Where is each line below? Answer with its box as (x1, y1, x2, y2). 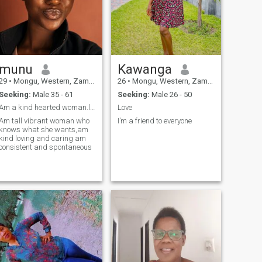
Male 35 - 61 (30, 89, 73, 99)
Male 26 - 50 (149, 89, 192, 99)
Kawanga (117, 61, 172, 77)
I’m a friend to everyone (117, 116, 192, 125)
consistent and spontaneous (33, 142, 92, 151)
